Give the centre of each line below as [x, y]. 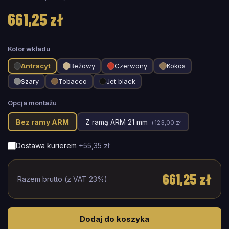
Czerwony [131, 66]
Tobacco [73, 81]
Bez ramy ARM [42, 122]
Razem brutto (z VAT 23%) [62, 179]
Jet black [121, 81]
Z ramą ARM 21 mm [117, 122]
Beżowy [83, 66]
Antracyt [36, 66]
